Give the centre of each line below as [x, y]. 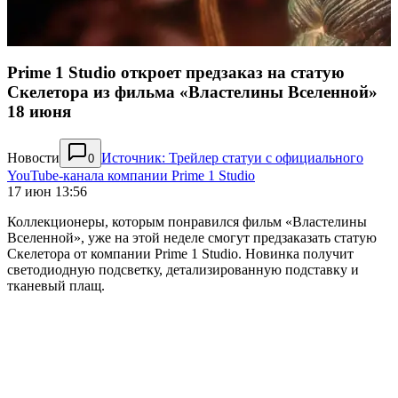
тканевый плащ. [56, 285]
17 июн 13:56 [47, 191]
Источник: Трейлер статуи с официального [232, 157]
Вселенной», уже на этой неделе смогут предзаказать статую [192, 237]
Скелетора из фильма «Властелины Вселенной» [192, 92]
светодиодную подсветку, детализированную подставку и [183, 269]
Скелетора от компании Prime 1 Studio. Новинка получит [180, 253]
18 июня [39, 112]
